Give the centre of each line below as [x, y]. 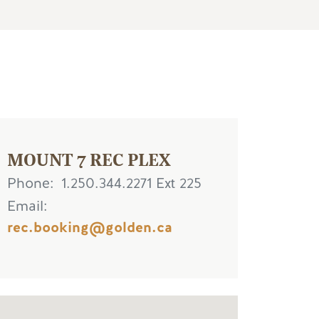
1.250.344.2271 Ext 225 [131, 183]
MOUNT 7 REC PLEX [89, 158]
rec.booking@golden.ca [90, 227]
